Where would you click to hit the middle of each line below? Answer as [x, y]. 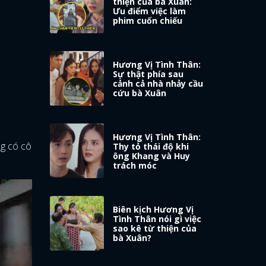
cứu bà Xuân [140, 93]
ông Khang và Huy [152, 156]
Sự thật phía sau [148, 74]
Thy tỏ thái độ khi [151, 147]
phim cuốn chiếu [148, 21]
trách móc [135, 166]
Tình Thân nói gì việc [157, 219]
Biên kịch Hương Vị [153, 210]
